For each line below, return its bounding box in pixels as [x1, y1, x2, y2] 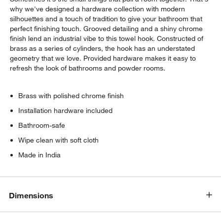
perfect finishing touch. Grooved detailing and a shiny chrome [10, 24, 203, 34]
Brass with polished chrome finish [18, 91, 124, 101]
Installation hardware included [18, 106, 113, 115]
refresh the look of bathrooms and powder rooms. [10, 64, 166, 73]
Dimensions [9, 190, 54, 200]
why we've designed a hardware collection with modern [10, 4, 185, 14]
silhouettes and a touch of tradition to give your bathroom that [10, 14, 203, 24]
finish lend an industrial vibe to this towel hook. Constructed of [10, 34, 204, 43]
